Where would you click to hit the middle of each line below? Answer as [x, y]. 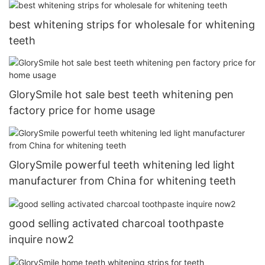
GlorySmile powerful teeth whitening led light [122, 164]
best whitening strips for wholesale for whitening [132, 24]
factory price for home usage [82, 111]
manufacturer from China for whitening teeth [122, 180]
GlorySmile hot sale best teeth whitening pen [121, 95]
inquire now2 [41, 239]
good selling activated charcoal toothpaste [116, 223]
